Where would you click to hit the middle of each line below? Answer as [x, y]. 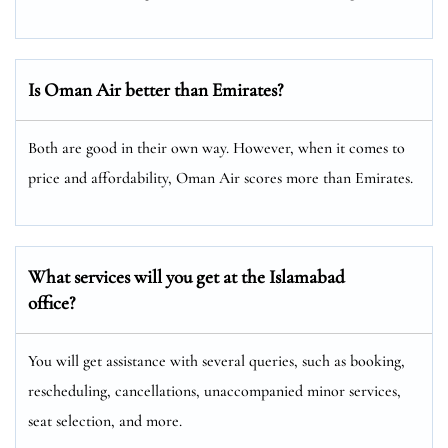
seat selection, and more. [105, 420]
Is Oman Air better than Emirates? [155, 89]
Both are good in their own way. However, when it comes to [216, 147]
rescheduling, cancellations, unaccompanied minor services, [214, 390]
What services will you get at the [148, 276]
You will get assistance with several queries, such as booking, [216, 360]
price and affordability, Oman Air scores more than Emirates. [220, 177]
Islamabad [307, 276]
